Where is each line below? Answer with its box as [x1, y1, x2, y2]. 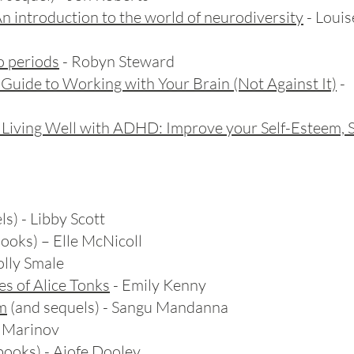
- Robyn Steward [59, 51, 175, 71]
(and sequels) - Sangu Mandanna [7, 297, 228, 317]
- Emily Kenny [110, 275, 206, 295]
